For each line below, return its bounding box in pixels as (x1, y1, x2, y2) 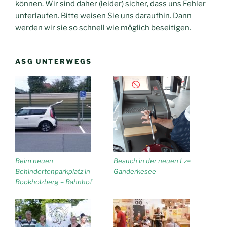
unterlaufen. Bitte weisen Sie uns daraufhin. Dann (15, 11, 192, 21)
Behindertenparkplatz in (15, 167, 90, 175)
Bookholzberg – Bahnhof (15, 177, 92, 186)
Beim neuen (15, 156, 53, 165)
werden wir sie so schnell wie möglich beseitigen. (15, 23, 191, 33)
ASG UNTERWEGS (15, 57, 92, 66)
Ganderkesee (113, 167, 156, 175)
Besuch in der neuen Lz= (113, 156, 191, 165)
